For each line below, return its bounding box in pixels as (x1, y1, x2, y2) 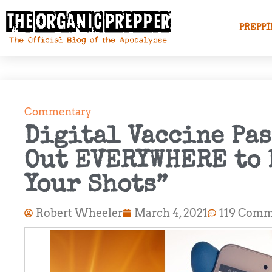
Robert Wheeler (36, 206, 123, 219)
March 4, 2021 (134, 206, 208, 219)
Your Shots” (24, 174, 168, 199)
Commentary (24, 106, 92, 118)
